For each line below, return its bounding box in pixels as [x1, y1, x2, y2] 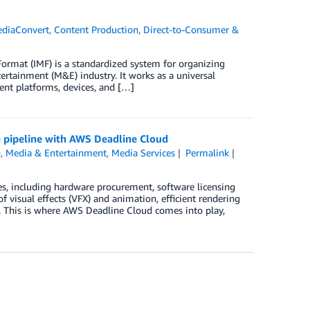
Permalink [185, 147, 229, 158]
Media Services [111, 147, 176, 158]
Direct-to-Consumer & [143, 24, 239, 35]
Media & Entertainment [6, 147, 107, 158]
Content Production [54, 24, 139, 35]
